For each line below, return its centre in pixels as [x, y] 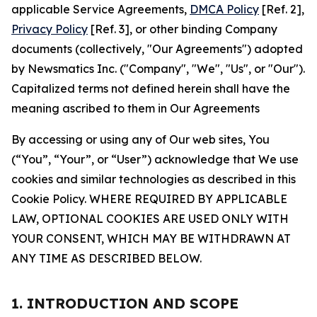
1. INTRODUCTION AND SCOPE [125, 303]
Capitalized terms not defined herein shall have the [151, 88]
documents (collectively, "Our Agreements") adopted [157, 49]
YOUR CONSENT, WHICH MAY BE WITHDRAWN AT [151, 238]
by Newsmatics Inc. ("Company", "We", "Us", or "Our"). [158, 69]
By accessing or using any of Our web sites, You [140, 139]
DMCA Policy [224, 9]
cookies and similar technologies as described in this [154, 179]
